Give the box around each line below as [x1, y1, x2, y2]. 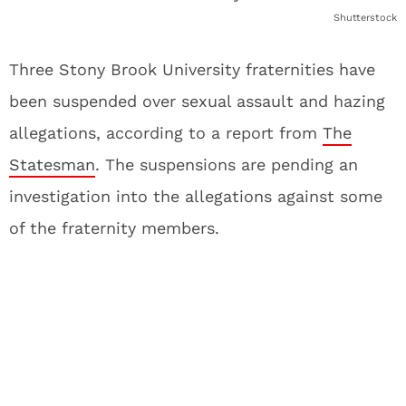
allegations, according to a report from [9, 123, 323, 142]
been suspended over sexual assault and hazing [9, 92, 385, 111]
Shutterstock [333, 12, 397, 24]
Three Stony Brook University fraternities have [9, 60, 375, 79]
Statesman [9, 155, 95, 174]
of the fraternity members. [9, 218, 219, 237]
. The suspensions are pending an [95, 155, 358, 174]
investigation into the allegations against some [9, 187, 382, 206]
